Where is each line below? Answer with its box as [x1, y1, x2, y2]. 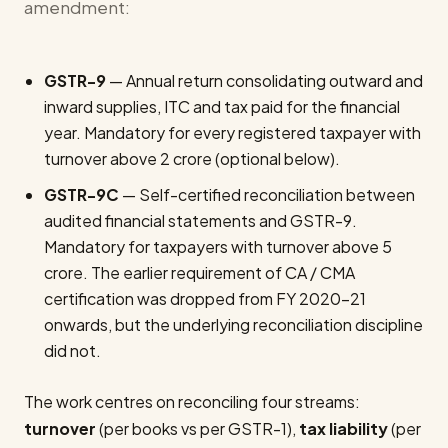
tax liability [299, 418, 388, 439]
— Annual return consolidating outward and [106, 70, 423, 91]
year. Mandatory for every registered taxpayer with [44, 122, 421, 143]
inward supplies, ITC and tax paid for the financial [44, 96, 400, 117]
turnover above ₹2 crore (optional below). [44, 148, 340, 169]
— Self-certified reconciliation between [119, 184, 415, 205]
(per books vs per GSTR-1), [96, 418, 299, 439]
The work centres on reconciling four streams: [24, 391, 360, 412]
